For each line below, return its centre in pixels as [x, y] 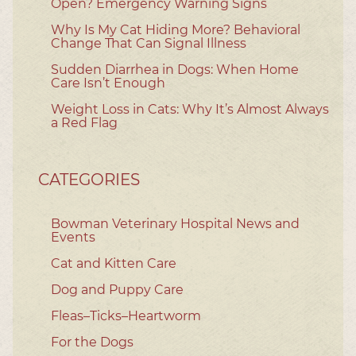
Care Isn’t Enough [108, 83]
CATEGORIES [89, 179]
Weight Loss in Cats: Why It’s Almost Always [190, 109]
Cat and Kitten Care [114, 263]
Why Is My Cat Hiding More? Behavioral [176, 29]
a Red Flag [84, 122]
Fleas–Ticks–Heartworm [126, 315]
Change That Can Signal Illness [149, 43]
